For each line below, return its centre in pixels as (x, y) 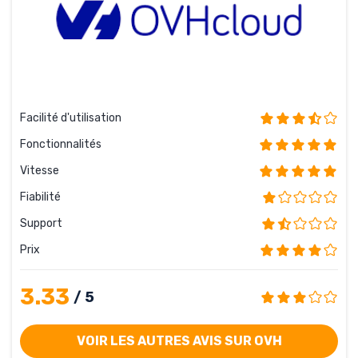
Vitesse (40, 170)
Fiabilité (40, 197)
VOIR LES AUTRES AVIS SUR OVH (179, 340)
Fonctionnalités (61, 144)
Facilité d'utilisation (71, 117)
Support (41, 223)
